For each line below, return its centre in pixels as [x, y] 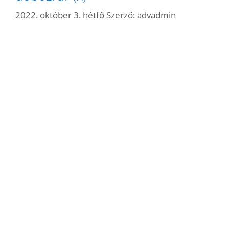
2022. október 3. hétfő [60, 15]
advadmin [156, 15]
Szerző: [122, 15]
